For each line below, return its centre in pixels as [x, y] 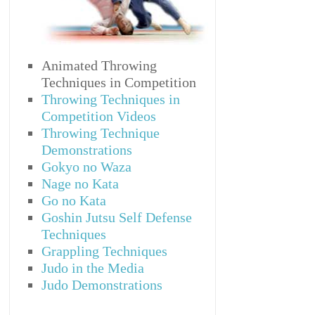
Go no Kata [74, 200]
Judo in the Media [93, 268]
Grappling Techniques [105, 251]
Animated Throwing [99, 65]
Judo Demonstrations [102, 285]
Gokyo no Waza [87, 167]
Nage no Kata [81, 184]
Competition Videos [99, 116]
